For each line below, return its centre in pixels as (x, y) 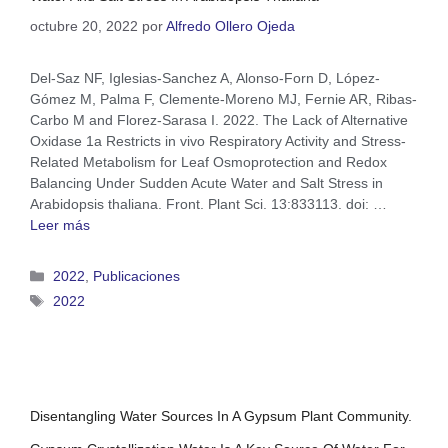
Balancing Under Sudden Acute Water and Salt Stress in (206, 182)
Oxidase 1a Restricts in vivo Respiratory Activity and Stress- (218, 140)
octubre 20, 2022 (84, 25)
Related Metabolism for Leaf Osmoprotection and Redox (208, 161)
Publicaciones (137, 276)
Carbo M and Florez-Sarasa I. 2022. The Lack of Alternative (219, 119)
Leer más (60, 224)
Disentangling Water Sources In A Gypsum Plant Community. (221, 416)
